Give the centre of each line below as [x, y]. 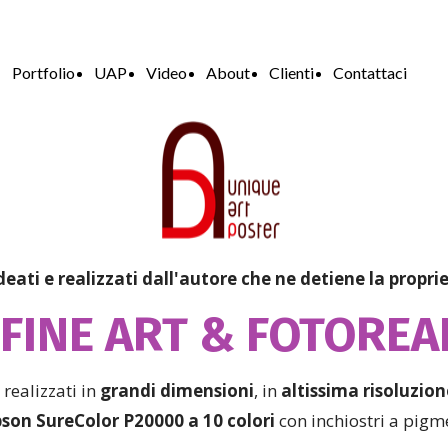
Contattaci [370, 72]
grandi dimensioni [176, 390]
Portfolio [43, 72]
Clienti [291, 72]
